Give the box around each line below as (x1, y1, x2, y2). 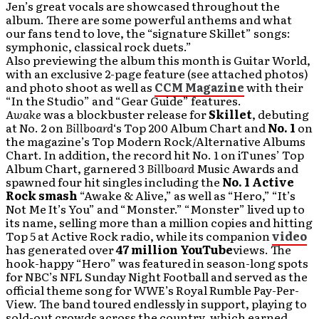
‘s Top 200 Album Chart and (113, 119, 268, 136)
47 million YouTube (116, 241, 233, 258)
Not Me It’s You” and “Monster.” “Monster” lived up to (6, 200, 305, 217)
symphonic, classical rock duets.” (6, 38, 192, 55)
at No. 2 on (6, 119, 66, 136)
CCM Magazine (155, 78, 244, 95)
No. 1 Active (222, 173, 294, 190)
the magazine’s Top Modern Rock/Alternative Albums (6, 132, 305, 150)
